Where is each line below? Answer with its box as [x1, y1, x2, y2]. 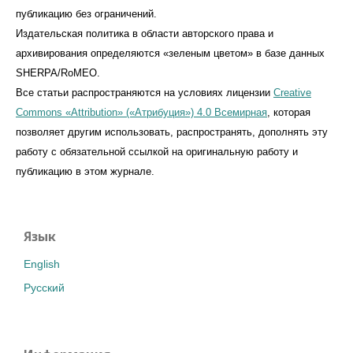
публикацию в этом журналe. [16, 165, 154, 178]
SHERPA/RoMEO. [16, 67, 100, 80]
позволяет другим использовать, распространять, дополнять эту [16, 126, 328, 139]
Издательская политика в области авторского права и [16, 28, 273, 40]
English [24, 258, 60, 271]
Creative [273, 87, 311, 99]
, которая [267, 106, 310, 119]
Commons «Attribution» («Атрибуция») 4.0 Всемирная [16, 106, 267, 119]
